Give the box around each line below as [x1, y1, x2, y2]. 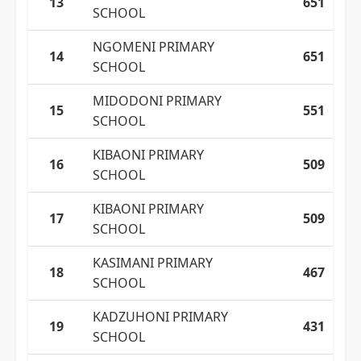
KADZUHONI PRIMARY [93, 308, 228, 326]
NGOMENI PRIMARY [93, 38, 214, 56]
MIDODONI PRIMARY [93, 92, 222, 110]
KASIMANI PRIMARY [93, 254, 213, 272]
